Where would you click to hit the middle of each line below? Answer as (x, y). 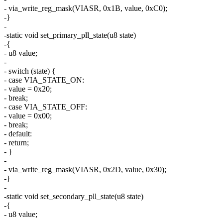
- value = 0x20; (28, 89)
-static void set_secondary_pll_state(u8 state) (74, 197)
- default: (18, 134)
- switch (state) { (30, 71)
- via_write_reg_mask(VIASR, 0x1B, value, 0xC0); (86, 8)
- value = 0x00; (28, 116)
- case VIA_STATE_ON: (44, 80)
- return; (16, 143)
